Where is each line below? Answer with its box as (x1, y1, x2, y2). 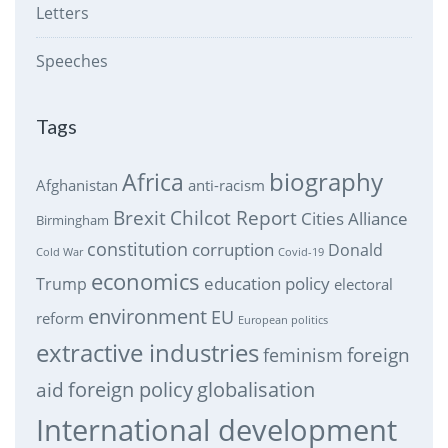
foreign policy (67, 376, 193, 404)
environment (87, 303, 207, 331)
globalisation (196, 376, 315, 404)
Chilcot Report (169, 205, 297, 232)
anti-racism (187, 175, 265, 196)
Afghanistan (35, 175, 118, 196)
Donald (327, 239, 383, 262)
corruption (191, 238, 274, 262)
